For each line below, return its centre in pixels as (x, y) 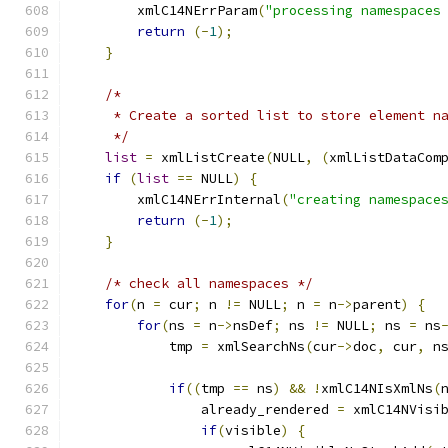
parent (377, 304)
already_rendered (269, 409)
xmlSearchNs (257, 346)
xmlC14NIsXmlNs (377, 388)
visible (253, 430)
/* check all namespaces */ (209, 283)
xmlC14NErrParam (165, 10)
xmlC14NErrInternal (177, 199)
